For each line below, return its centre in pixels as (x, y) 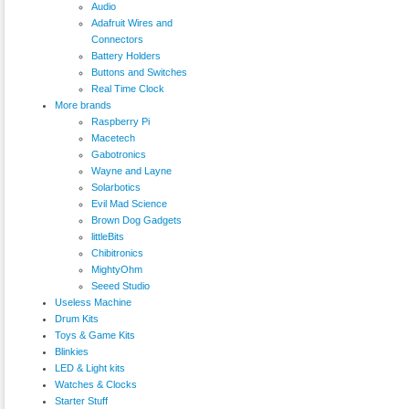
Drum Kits (77, 318)
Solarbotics (116, 187)
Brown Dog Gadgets (136, 220)
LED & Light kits (90, 367)
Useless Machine (93, 302)
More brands (83, 105)
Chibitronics (117, 252)
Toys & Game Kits (95, 335)
